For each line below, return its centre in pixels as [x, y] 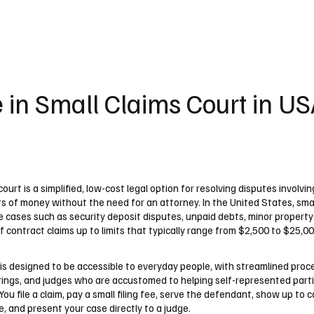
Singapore [250, 21]
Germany [94, 21]
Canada [196, 21]
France [46, 21]
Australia [146, 21]
